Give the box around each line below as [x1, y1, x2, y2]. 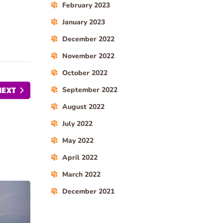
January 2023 [62, 17, 105, 27]
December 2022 [62, 34, 114, 44]
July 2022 [62, 119, 93, 128]
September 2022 [62, 85, 117, 95]
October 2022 [62, 68, 108, 78]
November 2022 [62, 51, 114, 61]
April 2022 [62, 153, 98, 162]
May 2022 [62, 136, 94, 145]
